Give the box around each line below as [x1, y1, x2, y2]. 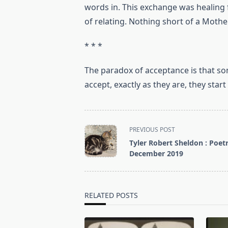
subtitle [84, 147, 113, 158]
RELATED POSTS [84, 190, 138, 200]
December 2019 [129, 149, 184, 158]
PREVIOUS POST [129, 125, 176, 134]
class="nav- [84, 135, 128, 146]
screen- [84, 159, 113, 170]
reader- [84, 172, 113, 183]
